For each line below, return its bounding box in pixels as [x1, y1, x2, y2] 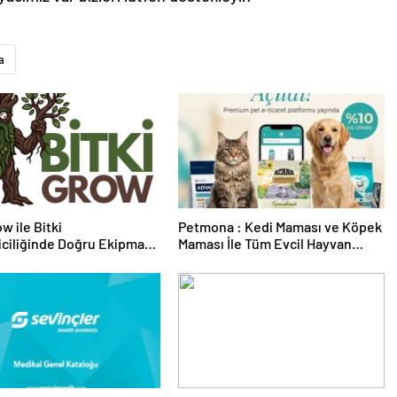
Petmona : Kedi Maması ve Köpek [177, 218, 382, 236]
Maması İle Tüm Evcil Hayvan [177, 235, 352, 253]
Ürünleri [177, 252, 229, 269]
